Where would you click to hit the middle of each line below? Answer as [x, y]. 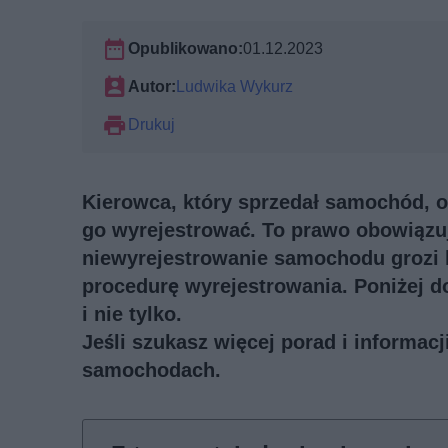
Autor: [152, 86]
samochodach [148, 369]
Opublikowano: [185, 48]
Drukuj [151, 124]
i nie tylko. [132, 313]
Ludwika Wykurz [234, 86]
